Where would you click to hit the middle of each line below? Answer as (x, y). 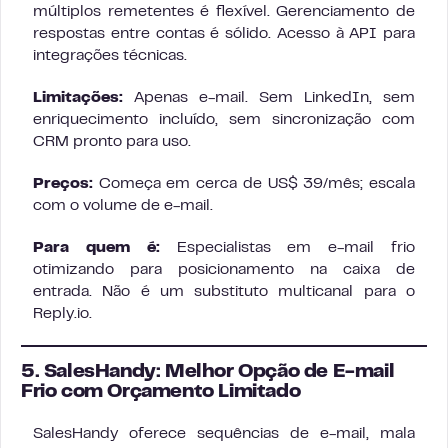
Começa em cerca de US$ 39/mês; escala (254, 183)
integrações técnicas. (110, 55)
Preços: (63, 183)
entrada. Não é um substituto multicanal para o (224, 291)
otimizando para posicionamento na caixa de (224, 269)
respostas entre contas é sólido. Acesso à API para (224, 33)
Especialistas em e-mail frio (287, 247)
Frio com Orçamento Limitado (161, 392)
